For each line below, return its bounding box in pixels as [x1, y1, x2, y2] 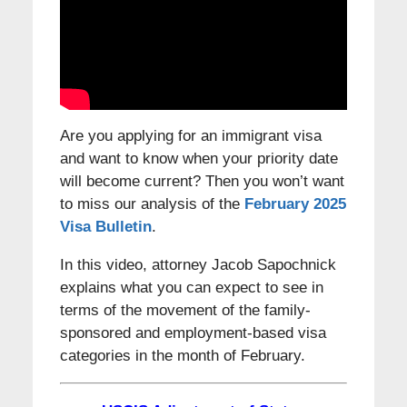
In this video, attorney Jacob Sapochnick [59, 256, 336, 274]
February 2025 [243, 195, 346, 213]
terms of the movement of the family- [59, 302, 311, 320]
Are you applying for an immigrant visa [59, 127, 322, 145]
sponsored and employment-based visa [59, 324, 326, 342]
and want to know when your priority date [59, 150, 338, 168]
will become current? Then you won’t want [59, 173, 344, 191]
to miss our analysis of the [59, 195, 244, 213]
